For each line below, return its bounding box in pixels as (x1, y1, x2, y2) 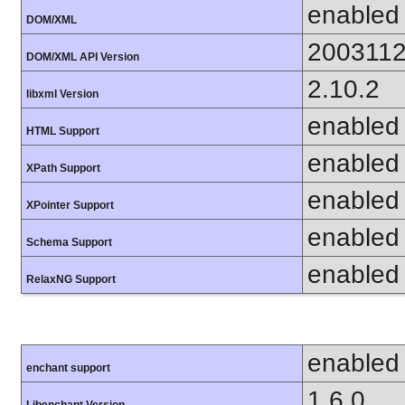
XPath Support (26, 161, 100, 174)
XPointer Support (26, 198, 114, 212)
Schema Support (26, 235, 112, 249)
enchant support (26, 362, 110, 375)
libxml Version (26, 87, 99, 100)
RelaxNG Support (26, 272, 116, 286)
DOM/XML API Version (26, 50, 139, 63)
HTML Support (26, 124, 99, 137)
